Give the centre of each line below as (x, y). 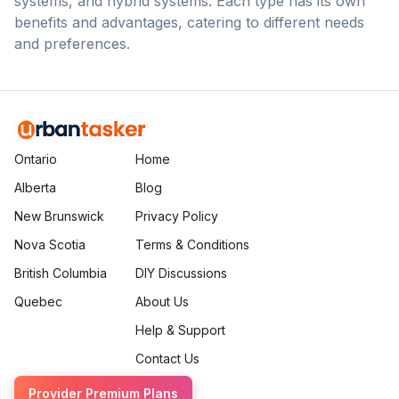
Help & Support (180, 330)
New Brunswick (59, 216)
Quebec (38, 301)
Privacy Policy (177, 216)
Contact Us (167, 358)
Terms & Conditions (192, 244)
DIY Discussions (181, 273)
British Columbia (61, 273)
